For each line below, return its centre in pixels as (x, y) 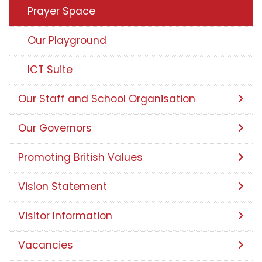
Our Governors (55, 128)
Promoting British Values (80, 157)
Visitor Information (65, 216)
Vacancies (46, 245)
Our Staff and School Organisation (107, 99)
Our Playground (67, 40)
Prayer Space (61, 11)
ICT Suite (50, 69)
